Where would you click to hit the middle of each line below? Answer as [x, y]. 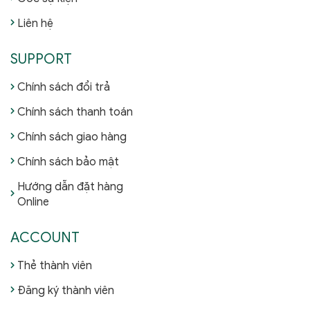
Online [33, 202]
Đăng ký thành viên [66, 291]
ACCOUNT [45, 238]
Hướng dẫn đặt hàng [70, 187]
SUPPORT [41, 59]
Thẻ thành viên [55, 266]
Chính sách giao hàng [72, 137]
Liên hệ [35, 24]
